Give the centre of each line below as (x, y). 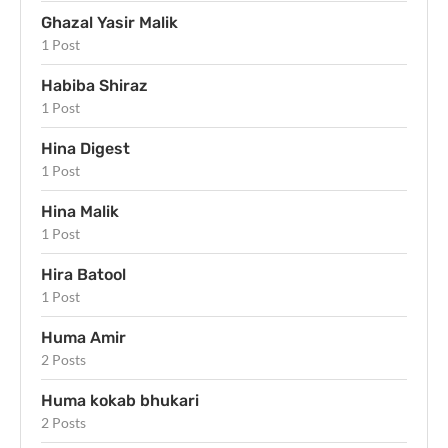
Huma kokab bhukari (120, 401)
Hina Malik (80, 212)
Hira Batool (83, 275)
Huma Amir (83, 338)
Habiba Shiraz (94, 86)
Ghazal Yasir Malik (109, 23)
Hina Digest (85, 149)
